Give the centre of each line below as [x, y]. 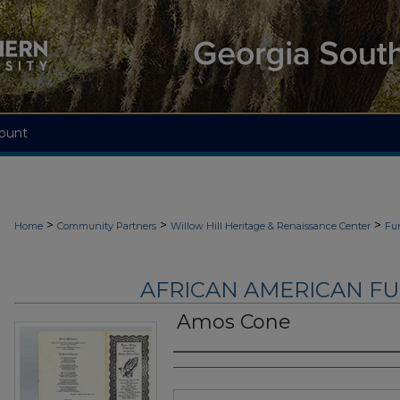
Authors [208, 370]
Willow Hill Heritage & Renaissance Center [271, 226]
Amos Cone [234, 322]
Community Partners [107, 226]
